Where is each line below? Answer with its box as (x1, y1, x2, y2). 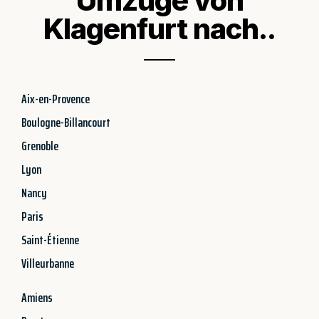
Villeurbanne (21, 253, 74, 273)
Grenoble (21, 135, 58, 156)
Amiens (21, 287, 53, 308)
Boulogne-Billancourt (21, 112, 110, 132)
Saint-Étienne (21, 229, 79, 250)
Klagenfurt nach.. (43, 11, 276, 46)
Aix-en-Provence (21, 88, 90, 109)
